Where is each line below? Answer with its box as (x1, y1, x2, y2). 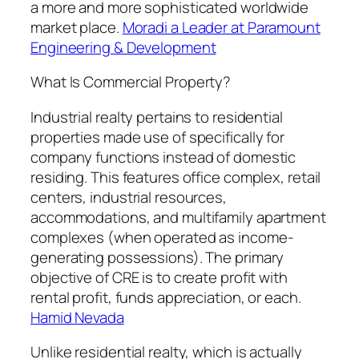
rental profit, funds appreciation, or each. (30, 286, 301, 308)
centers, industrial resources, (30, 186, 227, 208)
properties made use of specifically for (30, 126, 285, 147)
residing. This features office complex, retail (30, 166, 321, 188)
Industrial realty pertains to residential (30, 106, 283, 127)
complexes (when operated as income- (30, 226, 294, 248)
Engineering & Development (30, 36, 216, 58)
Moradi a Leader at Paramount (122, 16, 321, 38)
